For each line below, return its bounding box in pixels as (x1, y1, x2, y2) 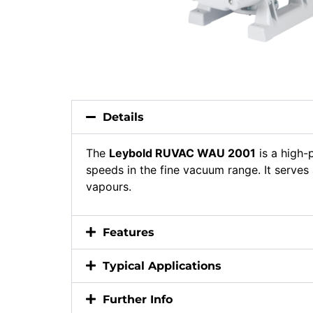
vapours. (86, 179, 131, 194)
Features (103, 226, 154, 240)
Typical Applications (103, 259, 221, 273)
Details (103, 110, 144, 124)
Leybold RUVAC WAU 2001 (109, 145, 256, 160)
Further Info (103, 293, 173, 307)
